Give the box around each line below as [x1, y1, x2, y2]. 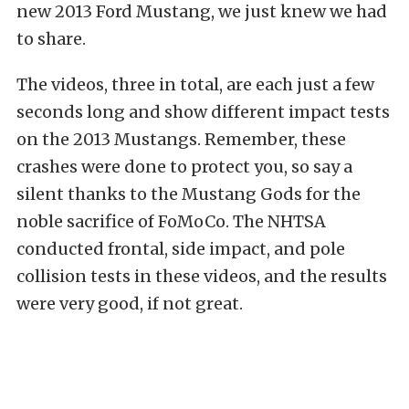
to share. [16, 28, 86, 50]
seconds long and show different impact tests [16, 101, 390, 123]
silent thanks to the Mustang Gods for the [16, 184, 361, 205]
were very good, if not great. [16, 293, 243, 315]
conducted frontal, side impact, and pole [16, 238, 345, 260]
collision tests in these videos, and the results [16, 266, 387, 288]
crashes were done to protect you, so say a [16, 156, 352, 178]
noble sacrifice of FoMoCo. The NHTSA [16, 211, 326, 233]
